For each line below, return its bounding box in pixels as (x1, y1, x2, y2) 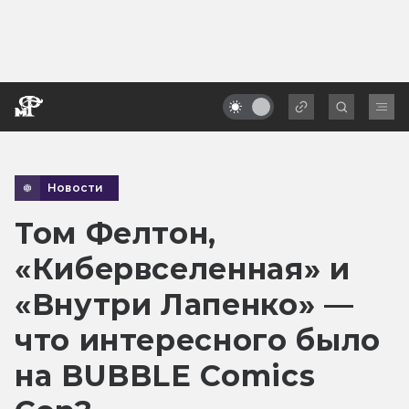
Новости (47, 180, 104, 194)
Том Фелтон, (15, 215, 217, 251)
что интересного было (15, 321, 381, 358)
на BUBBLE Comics (15, 357, 316, 393)
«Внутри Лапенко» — (15, 286, 354, 322)
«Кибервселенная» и (15, 250, 351, 287)
